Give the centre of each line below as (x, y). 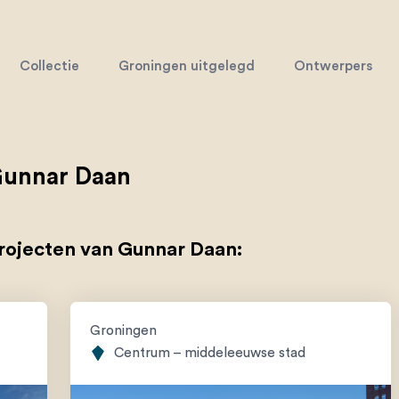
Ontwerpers (333, 66)
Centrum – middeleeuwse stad (209, 353)
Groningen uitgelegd (186, 66)
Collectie (49, 66)
